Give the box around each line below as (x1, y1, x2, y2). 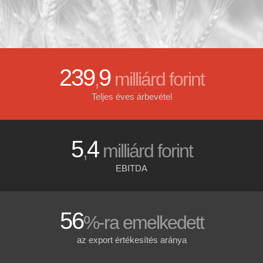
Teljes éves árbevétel (91, 91, 172, 102)
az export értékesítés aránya (76, 234, 187, 245)
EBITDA (116, 163, 147, 173)
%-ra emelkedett (83, 211, 204, 233)
